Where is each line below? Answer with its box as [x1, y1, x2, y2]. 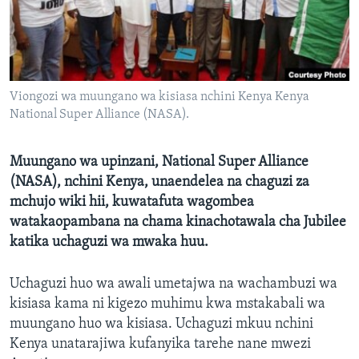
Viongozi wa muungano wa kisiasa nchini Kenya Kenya [10, 91, 309, 104]
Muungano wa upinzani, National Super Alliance [10, 155, 309, 171]
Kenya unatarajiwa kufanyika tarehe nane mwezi [10, 337, 311, 353]
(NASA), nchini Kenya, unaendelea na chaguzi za [10, 175, 309, 191]
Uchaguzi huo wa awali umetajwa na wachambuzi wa [10, 276, 337, 292]
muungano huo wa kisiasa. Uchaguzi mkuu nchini [10, 317, 313, 333]
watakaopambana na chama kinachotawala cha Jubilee [10, 215, 346, 231]
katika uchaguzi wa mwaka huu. [10, 235, 208, 251]
